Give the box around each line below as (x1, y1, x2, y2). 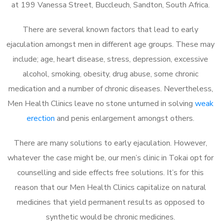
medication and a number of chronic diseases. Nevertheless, (8, 83, 213, 94)
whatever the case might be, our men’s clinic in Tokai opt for (7, 152, 214, 163)
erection (27, 112, 55, 124)
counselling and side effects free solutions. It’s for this (17, 167, 204, 178)
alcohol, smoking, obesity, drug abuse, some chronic (23, 68, 198, 79)
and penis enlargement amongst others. (55, 112, 194, 124)
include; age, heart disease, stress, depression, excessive (13, 53, 208, 65)
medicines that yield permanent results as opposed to (16, 196, 205, 208)
